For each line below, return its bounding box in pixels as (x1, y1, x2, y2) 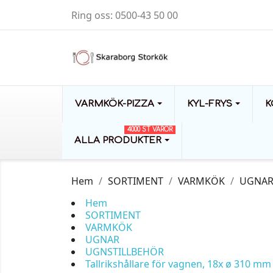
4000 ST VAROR (127, 126, 172, 133)
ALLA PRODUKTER (74, 135, 164, 146)
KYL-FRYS (187, 99, 235, 109)
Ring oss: (71, 9, 115, 22)
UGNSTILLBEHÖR (85, 245, 164, 258)
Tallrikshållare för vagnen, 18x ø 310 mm (85, 257, 271, 271)
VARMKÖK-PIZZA (75, 99, 157, 109)
